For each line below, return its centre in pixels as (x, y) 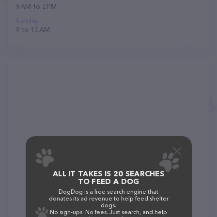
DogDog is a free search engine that (108, 192)
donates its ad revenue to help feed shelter (108, 198)
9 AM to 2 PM (36, 6)
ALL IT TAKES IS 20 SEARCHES (108, 174)
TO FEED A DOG (108, 181)
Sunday (27, 21)
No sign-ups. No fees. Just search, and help (108, 212)
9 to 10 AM (33, 30)
